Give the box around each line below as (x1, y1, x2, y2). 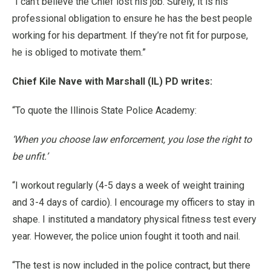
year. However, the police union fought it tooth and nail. (12, 230, 240, 242)
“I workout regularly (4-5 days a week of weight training (12, 180, 244, 191)
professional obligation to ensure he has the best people (12, 13, 252, 24)
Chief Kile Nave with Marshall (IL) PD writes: (12, 76, 212, 87)
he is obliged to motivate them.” (12, 47, 146, 58)
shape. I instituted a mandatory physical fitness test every (12, 214, 256, 225)
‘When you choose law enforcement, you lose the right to (12, 134, 252, 145)
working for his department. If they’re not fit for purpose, (12, 30, 248, 41)
